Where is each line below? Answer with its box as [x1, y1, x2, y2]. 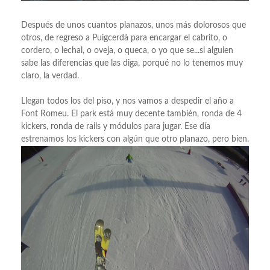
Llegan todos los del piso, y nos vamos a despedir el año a [21, 96, 234, 105]
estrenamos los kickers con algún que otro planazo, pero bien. [21, 134, 249, 143]
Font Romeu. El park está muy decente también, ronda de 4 [21, 109, 242, 118]
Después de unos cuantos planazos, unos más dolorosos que [21, 20, 246, 30]
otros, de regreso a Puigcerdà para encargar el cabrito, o [21, 33, 227, 42]
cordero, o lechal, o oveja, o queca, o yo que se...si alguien [21, 46, 233, 55]
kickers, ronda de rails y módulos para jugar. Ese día [21, 122, 210, 131]
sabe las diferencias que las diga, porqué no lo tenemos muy [21, 58, 243, 67]
